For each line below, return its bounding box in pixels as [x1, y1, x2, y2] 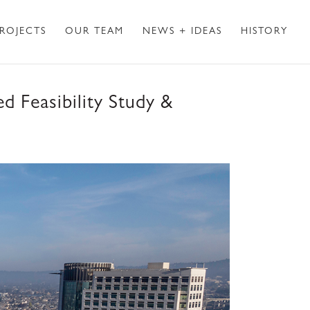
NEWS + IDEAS [143, 27, 222, 37]
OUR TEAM [65, 27, 124, 37]
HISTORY [241, 27, 288, 37]
